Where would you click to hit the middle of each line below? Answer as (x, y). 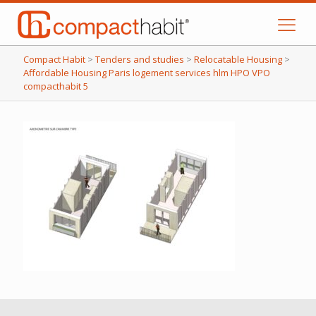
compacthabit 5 (56, 86)
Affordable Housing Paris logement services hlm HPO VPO (147, 73)
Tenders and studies (140, 59)
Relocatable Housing (238, 59)
